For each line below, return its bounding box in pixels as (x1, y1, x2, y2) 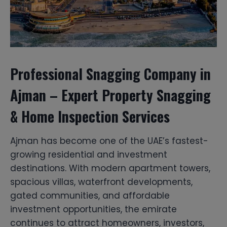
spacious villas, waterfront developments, (10, 175, 193, 188)
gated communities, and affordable (10, 189, 170, 202)
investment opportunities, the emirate (10, 203, 177, 215)
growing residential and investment (10, 148, 167, 161)
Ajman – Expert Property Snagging (10, 84, 211, 105)
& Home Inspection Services (10, 105, 170, 127)
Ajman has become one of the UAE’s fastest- (10, 134, 208, 147)
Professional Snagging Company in (10, 63, 211, 84)
